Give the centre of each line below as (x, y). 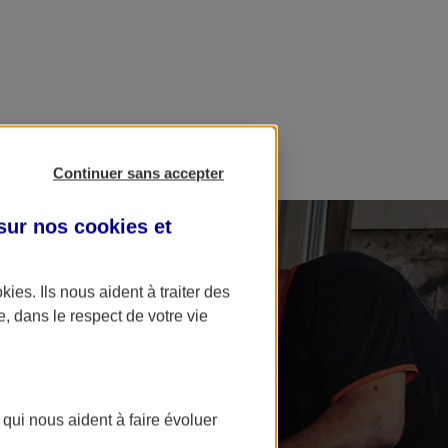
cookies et (123, 226)
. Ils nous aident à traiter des (131, 292)
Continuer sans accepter (138, 173)
